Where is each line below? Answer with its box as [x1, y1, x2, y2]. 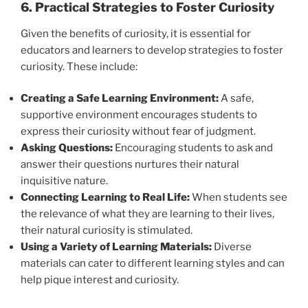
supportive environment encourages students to [21, 109, 257, 122]
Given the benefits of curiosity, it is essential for [21, 27, 251, 40]
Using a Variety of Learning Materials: [21, 241, 212, 254]
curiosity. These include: [21, 60, 137, 73]
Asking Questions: [21, 142, 113, 155]
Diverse [212, 241, 252, 254]
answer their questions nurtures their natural [21, 158, 239, 171]
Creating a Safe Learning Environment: [21, 92, 219, 105]
